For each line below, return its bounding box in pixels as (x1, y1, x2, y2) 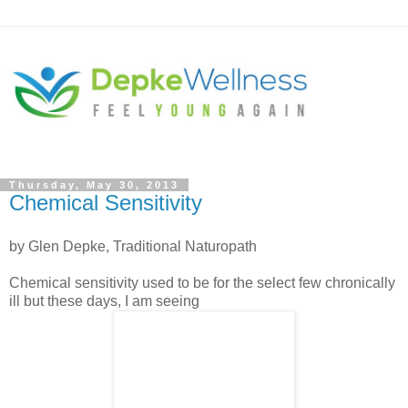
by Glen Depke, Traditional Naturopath (9, 238, 257, 254)
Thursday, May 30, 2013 (9, 178, 179, 190)
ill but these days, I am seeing (9, 292, 199, 309)
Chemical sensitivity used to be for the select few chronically (9, 274, 395, 291)
